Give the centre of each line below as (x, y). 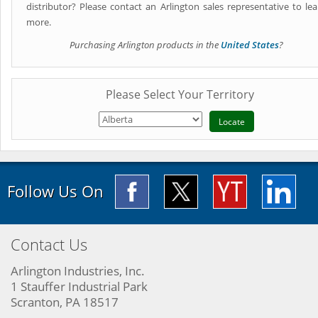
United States (250, 45)
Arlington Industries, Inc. (78, 271)
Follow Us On (55, 191)
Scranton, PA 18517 (65, 302)
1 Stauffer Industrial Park (79, 286)
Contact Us (49, 244)
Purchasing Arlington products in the (145, 45)
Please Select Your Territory (180, 94)
